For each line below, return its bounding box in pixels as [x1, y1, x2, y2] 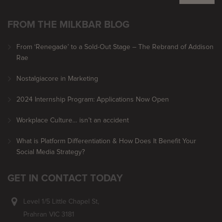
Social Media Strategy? [16, 148, 85, 156]
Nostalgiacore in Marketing [16, 75, 98, 82]
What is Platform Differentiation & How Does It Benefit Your [16, 137, 196, 145]
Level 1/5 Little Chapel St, [23, 198, 99, 205]
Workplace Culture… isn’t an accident [16, 116, 129, 124]
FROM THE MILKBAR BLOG [7, 18, 129, 31]
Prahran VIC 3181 [23, 211, 74, 218]
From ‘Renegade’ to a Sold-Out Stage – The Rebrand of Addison [16, 43, 214, 51]
